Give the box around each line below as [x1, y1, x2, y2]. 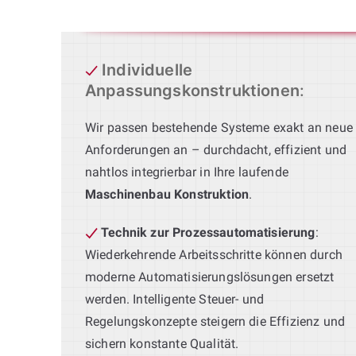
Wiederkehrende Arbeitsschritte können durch [85, 246, 342, 262]
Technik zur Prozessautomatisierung [101, 224, 315, 240]
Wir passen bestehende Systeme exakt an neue [85, 119, 353, 135]
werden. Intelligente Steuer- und [85, 291, 265, 307]
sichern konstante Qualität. [85, 335, 239, 351]
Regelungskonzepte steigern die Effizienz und [85, 313, 346, 329]
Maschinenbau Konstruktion [85, 186, 249, 202]
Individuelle [102, 60, 193, 79]
